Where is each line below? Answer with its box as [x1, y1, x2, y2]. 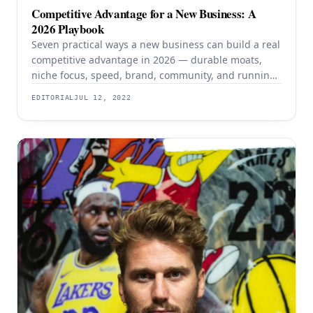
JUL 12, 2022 [74, 93, 131, 101]
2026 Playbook [31, 20, 104, 38]
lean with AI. [31, 83, 90, 97]
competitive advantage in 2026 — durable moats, [31, 52, 262, 66]
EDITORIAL [31, 93, 75, 101]
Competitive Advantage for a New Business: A [31, 4, 256, 22]
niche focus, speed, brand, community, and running [31, 68, 276, 82]
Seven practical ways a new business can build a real [31, 37, 280, 51]
